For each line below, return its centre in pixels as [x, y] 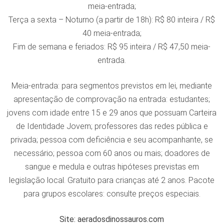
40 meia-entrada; [112, 33]
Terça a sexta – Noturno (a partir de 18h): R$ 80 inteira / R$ [112, 20]
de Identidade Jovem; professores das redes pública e [112, 126]
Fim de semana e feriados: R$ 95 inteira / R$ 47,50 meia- [112, 47]
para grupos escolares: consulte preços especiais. [112, 194]
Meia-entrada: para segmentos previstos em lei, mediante [112, 86]
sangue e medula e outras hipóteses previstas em [112, 167]
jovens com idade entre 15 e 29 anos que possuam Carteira [112, 113]
